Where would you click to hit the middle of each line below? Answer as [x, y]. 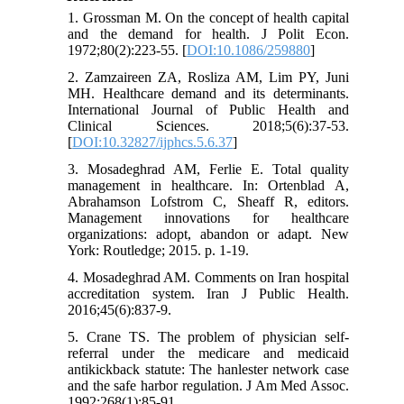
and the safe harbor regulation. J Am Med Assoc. [208, 386]
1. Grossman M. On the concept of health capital [208, 18]
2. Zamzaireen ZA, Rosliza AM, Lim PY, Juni [208, 78]
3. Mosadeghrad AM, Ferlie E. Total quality [208, 170]
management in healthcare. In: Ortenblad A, [208, 186]
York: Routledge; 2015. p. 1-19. [159, 251]
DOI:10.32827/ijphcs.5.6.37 [153, 142]
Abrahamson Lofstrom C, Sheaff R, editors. [208, 202]
